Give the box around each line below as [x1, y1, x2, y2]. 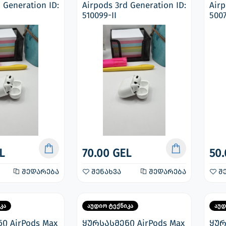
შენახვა [89, 167, 121, 176]
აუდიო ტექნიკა [87, 202, 133, 209]
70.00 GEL [82, 146, 131, 160]
